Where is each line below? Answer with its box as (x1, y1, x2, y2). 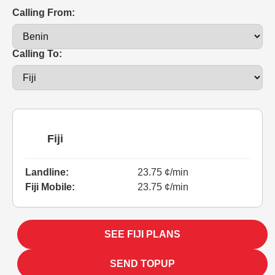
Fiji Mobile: (25, 181, 75, 192)
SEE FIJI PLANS (104, 228, 180, 239)
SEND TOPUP (110, 258, 175, 269)
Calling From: (12, 7, 75, 18)
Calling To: (12, 48, 62, 59)
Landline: (25, 166, 69, 177)
